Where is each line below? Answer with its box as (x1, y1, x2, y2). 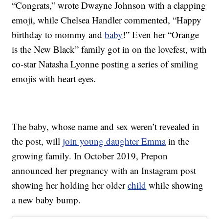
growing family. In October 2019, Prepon (12, 150, 168, 162)
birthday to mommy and (12, 28, 105, 41)
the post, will (12, 135, 63, 148)
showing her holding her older (12, 179, 128, 192)
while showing (146, 179, 204, 192)
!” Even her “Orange (123, 28, 199, 41)
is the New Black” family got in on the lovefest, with (12, 43, 207, 56)
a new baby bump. (12, 194, 81, 206)
